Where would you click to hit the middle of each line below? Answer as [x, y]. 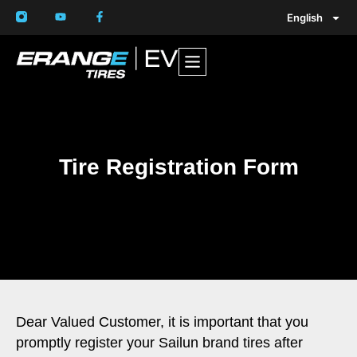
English [305, 18]
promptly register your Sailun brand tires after [159, 343]
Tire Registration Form [178, 167]
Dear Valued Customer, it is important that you [162, 322]
